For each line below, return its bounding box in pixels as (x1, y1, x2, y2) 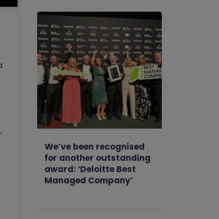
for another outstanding (44, 152, 151, 164)
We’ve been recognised (44, 141, 145, 153)
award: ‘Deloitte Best (44, 163, 136, 175)
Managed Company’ (44, 175, 133, 186)
